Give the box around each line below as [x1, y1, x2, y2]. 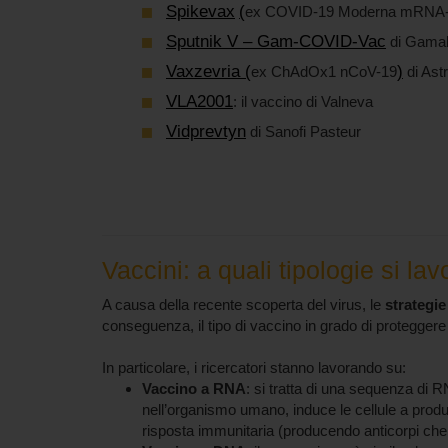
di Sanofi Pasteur [246, 122, 361, 140]
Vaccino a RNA [142, 380, 246, 397]
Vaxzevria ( [166, 61, 251, 81]
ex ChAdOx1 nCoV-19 [251, 62, 397, 80]
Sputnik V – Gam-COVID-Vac [166, 31, 386, 51]
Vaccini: [102, 255, 197, 284]
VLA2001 [166, 91, 233, 111]
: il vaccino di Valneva [233, 92, 373, 110]
